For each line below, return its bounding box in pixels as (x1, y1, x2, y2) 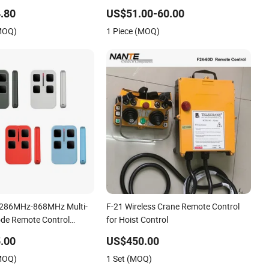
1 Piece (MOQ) (106, 25, 160, 37)
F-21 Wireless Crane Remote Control (106, 200, 240, 212)
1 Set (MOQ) (106, 252, 153, 264)
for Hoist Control (106, 213, 169, 225)
